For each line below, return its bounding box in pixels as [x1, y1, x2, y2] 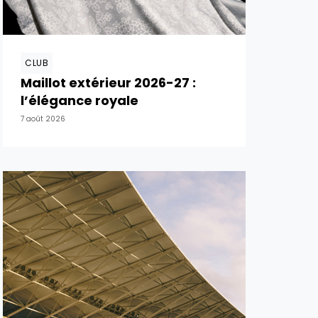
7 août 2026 [21, 114, 65, 124]
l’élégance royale [21, 92, 138, 109]
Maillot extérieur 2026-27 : [21, 74, 196, 92]
